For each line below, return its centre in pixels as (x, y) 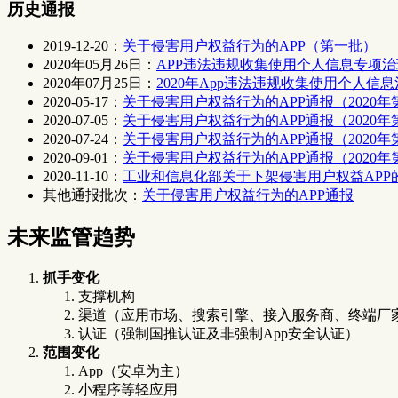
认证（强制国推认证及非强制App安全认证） (219, 334)
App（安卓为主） (133, 371)
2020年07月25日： (99, 84)
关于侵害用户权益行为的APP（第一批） (250, 46)
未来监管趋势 (71, 238)
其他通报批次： (92, 195)
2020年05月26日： (99, 65)
